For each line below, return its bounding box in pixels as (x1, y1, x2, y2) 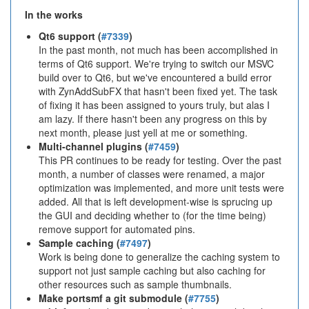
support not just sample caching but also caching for (39, 263, 266, 277)
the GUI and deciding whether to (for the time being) (39, 208, 266, 222)
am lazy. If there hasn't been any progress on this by (39, 112, 267, 126)
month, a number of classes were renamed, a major (39, 167, 265, 181)
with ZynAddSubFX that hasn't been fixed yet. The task (39, 84, 277, 98)
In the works (25, 8, 83, 21)
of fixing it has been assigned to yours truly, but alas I (39, 98, 270, 112)
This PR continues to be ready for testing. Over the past (39, 153, 281, 167)
